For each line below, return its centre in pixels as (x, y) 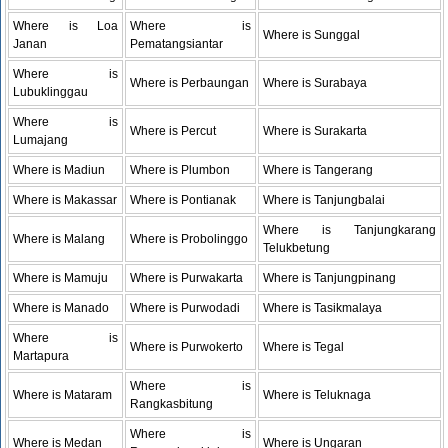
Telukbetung (297, 247)
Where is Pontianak (183, 199)
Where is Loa (66, 25)
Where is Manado (61, 307)
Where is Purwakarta (187, 277)
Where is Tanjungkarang (350, 229)
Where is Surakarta (315, 130)
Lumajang (41, 139)
